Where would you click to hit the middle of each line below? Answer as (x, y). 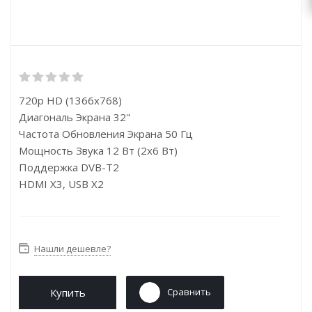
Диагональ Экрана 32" (75, 117)
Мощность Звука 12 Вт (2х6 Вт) (98, 150)
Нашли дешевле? (72, 249)
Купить (68, 292)
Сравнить (189, 292)
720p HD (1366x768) (70, 100)
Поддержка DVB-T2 (69, 167)
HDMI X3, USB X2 (61, 184)
